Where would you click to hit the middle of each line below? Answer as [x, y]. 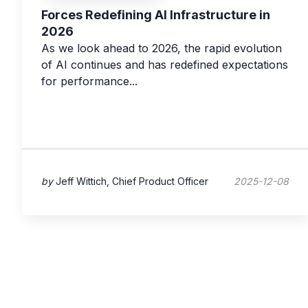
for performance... [89, 81]
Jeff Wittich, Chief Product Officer [132, 181]
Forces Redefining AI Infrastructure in [156, 15]
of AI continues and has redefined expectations [165, 65]
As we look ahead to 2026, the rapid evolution [162, 48]
